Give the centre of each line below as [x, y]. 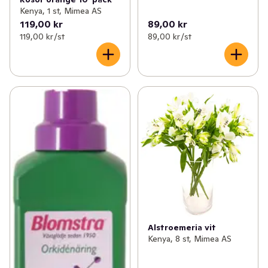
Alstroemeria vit [182, 227]
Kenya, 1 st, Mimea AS [61, 10]
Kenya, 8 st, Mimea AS [189, 238]
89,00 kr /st [169, 36]
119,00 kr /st [42, 36]
